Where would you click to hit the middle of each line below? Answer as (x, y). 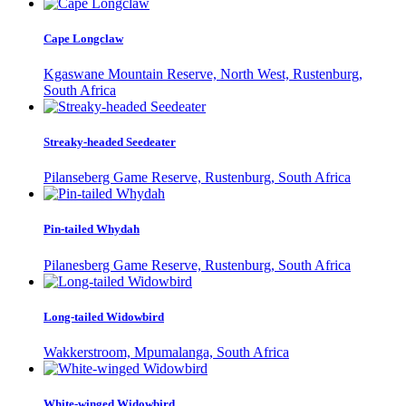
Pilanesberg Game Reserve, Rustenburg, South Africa (197, 265)
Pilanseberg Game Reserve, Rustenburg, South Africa (197, 178)
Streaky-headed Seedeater (110, 142)
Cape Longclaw (83, 38)
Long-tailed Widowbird (104, 316)
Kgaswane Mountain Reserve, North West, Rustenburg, (203, 73)
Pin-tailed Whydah (92, 229)
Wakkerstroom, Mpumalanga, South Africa (166, 352)
